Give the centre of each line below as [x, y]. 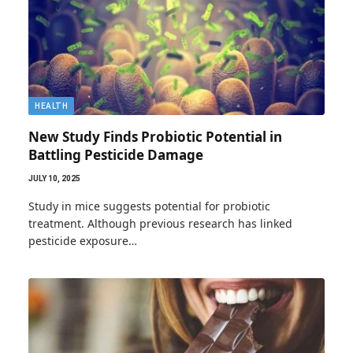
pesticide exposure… [83, 240]
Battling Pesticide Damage [116, 154]
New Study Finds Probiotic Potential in [155, 136]
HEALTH [51, 106]
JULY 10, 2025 [54, 178]
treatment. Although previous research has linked [160, 223]
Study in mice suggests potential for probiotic [149, 206]
